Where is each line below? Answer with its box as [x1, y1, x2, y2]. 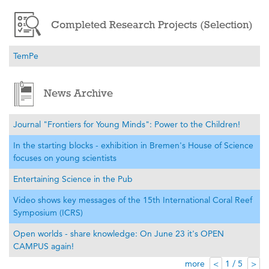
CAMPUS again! [13, 241, 74, 252]
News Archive [44, 87, 113, 100]
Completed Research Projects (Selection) [51, 18, 253, 31]
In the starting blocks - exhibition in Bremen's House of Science [13, 140, 253, 151]
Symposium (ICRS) [13, 207, 83, 219]
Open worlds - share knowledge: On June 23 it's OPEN [13, 228, 224, 240]
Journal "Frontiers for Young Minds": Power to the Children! [13, 119, 240, 130]
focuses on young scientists [13, 153, 116, 164]
